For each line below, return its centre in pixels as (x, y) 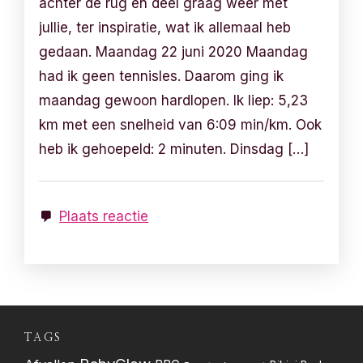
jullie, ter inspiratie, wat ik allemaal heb (165, 28)
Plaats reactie (104, 216)
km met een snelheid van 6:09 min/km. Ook (181, 125)
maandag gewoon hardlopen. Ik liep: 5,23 (174, 100)
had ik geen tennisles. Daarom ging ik (162, 76)
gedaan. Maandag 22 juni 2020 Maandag (174, 52)
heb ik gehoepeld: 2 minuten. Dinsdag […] (174, 149)
